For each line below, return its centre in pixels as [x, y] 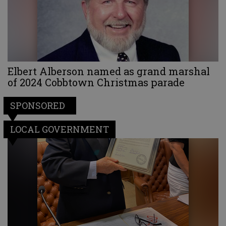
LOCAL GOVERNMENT [59, 129]
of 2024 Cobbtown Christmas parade [96, 82]
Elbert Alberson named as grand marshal [109, 71]
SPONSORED [37, 105]
